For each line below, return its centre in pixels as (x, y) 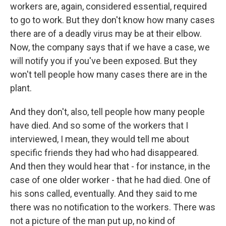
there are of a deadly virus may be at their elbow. (106, 34)
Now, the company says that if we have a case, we (110, 47)
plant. (21, 88)
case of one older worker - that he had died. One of (110, 180)
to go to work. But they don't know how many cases (112, 20)
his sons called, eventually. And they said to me (104, 194)
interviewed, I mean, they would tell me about (100, 139)
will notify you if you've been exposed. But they (104, 61)
